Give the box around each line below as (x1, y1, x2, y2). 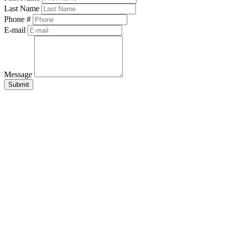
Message (4, 70, 32, 79)
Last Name (4, 4, 39, 13)
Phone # (4, 14, 31, 24)
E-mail (4, 25, 26, 34)
